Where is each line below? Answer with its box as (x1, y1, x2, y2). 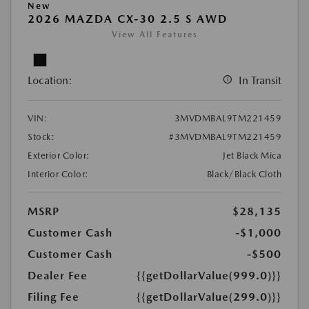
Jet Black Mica (223, 150, 281, 161)
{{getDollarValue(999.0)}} (137, 269, 281, 283)
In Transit (239, 74, 281, 88)
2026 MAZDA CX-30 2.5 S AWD (28, 12, 228, 26)
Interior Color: (28, 169, 89, 180)
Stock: (28, 132, 54, 143)
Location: (28, 74, 72, 88)
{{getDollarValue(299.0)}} (137, 290, 281, 304)
